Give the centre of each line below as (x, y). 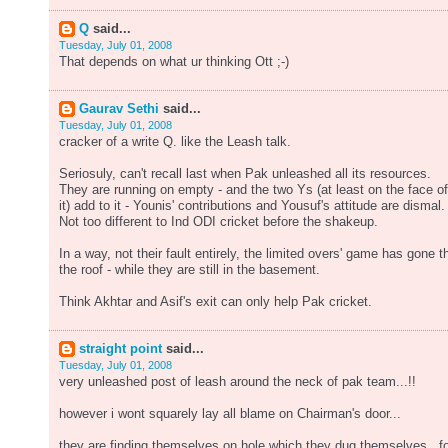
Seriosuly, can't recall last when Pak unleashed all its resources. (245, 174)
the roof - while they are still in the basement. (189, 270)
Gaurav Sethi (121, 109)
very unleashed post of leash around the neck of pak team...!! (237, 382)
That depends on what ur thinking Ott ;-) (174, 62)
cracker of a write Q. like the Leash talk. (175, 142)
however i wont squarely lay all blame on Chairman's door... (230, 414)
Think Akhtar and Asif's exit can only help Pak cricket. (215, 302)
